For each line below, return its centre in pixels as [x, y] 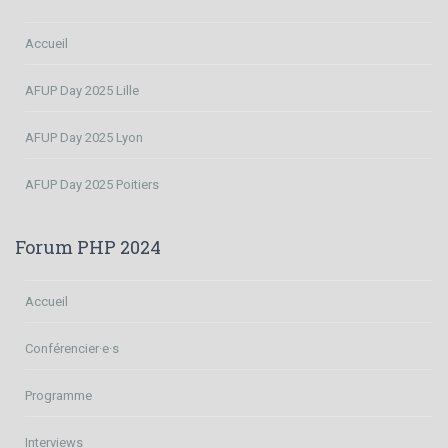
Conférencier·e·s [72, 348]
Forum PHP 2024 [88, 246]
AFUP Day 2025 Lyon [84, 137]
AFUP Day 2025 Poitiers [92, 184]
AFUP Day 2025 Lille [82, 90]
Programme [58, 395]
